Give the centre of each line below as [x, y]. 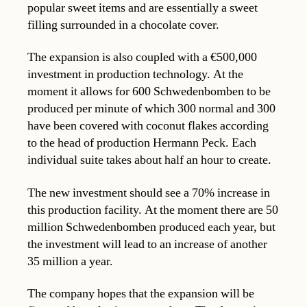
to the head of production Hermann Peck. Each [142, 143]
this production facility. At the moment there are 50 [153, 210]
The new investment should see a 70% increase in [149, 193]
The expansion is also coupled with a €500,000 [142, 58]
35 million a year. [70, 261]
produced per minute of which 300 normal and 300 [151, 109]
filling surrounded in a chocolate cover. [123, 25]
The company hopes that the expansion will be [141, 294]
